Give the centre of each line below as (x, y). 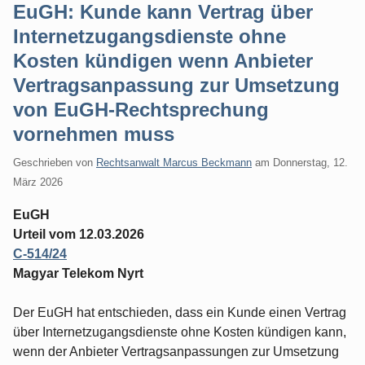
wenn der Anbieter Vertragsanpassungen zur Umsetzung (176, 351)
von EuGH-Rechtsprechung (141, 110)
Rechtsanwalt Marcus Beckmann (174, 162)
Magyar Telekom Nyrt (78, 273)
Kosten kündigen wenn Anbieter (163, 61)
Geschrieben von (55, 162)
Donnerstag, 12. (310, 162)
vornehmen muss (94, 134)
